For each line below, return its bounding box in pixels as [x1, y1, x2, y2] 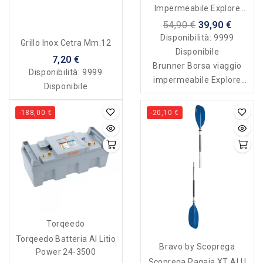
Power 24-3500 [35, 247, 96, 257]
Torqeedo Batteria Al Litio [15, 234, 116, 244]
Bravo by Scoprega [159, 241, 235, 251]
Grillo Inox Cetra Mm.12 [20, 38, 112, 48]
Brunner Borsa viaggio [153, 61, 242, 71]
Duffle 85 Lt [174, 16, 221, 26]
